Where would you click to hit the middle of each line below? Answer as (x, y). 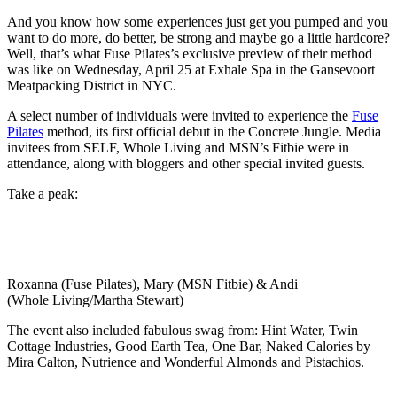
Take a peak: (43, 193)
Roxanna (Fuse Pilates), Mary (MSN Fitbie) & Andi (152, 284)
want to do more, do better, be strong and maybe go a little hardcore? (198, 37)
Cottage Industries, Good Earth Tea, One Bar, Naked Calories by (189, 346)
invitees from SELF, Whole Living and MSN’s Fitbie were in (178, 147)
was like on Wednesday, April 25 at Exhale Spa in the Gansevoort (191, 69)
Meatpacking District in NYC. (92, 85)
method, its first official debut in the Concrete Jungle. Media (212, 131)
